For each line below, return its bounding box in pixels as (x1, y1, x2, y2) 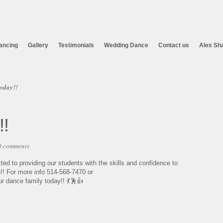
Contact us (158, 42, 189, 49)
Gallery (28, 42, 48, 49)
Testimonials (58, 42, 94, 49)
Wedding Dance (104, 42, 148, 49)
